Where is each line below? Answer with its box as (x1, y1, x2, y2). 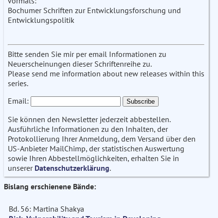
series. (8, 78, 28, 89)
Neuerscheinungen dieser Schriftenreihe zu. (8, 59, 152, 69)
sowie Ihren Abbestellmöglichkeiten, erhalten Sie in (8, 153, 179, 163)
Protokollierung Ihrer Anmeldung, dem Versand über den (8, 134, 196, 144)
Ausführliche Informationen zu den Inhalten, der (8, 124, 168, 134)
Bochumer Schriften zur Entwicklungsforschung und (8, 5, 181, 16)
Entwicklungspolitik (8, 15, 74, 25)
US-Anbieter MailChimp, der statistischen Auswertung (8, 144, 184, 154)
